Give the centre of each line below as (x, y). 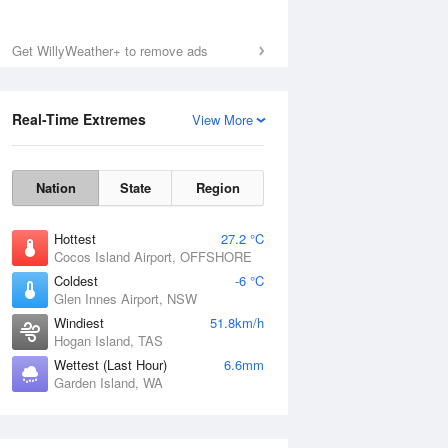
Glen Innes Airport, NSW (125, 298)
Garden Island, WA (108, 382)
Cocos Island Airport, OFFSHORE (153, 256)
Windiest (79, 322)
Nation (55, 187)
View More (222, 119)
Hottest (75, 238)
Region (217, 187)
